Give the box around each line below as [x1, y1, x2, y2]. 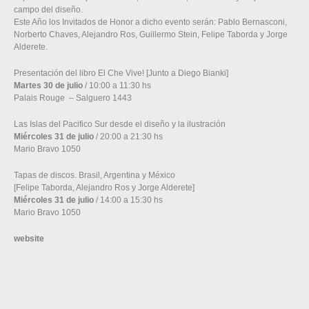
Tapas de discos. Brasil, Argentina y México [14, 170, 175, 180]
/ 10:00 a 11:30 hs [83, 81, 151, 90]
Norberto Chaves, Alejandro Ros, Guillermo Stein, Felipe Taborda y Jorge [14, 30, 288, 39]
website [14, 234, 44, 243]
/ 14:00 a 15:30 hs [94, 195, 163, 205]
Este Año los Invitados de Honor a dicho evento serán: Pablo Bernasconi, [14, 17, 287, 27]
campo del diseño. [14, 5, 83, 14]
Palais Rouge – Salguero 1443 [14, 93, 132, 103]
